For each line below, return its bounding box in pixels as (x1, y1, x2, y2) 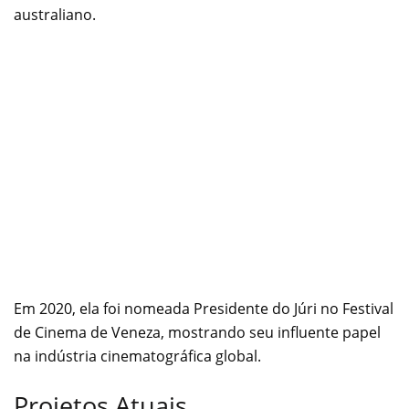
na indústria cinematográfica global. (14, 346, 261, 367)
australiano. (14, 5, 96, 26)
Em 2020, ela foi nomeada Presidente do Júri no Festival (14, 299, 393, 320)
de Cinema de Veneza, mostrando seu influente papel (14, 322, 381, 343)
